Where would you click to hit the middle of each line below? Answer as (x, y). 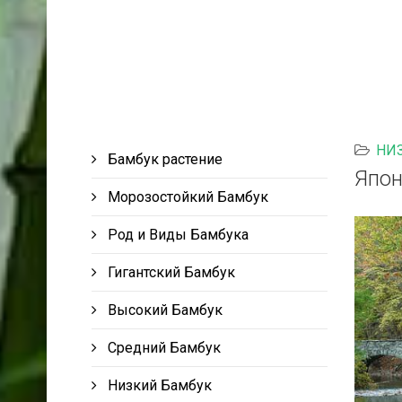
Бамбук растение (163, 159)
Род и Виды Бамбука (176, 234)
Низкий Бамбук (158, 385)
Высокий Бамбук (163, 310)
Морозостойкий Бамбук (186, 197)
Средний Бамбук (162, 347)
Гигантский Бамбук (170, 272)
